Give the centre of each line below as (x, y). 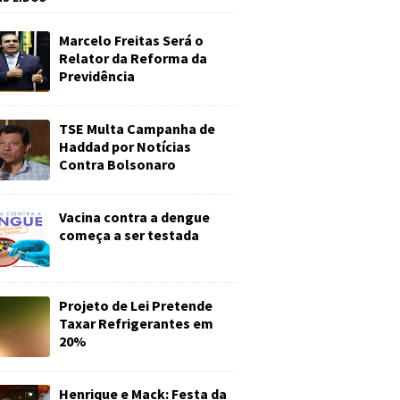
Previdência (97, 76)
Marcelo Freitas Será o (131, 40)
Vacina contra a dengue (134, 217)
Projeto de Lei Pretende (136, 305)
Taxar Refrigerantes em (136, 323)
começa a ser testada (129, 235)
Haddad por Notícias (125, 146)
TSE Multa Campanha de (137, 129)
